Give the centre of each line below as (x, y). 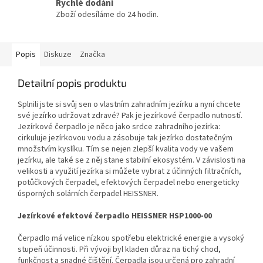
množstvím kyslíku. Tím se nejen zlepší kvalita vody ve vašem (126, 149)
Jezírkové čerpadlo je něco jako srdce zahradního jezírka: (119, 127)
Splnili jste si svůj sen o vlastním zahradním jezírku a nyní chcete (129, 104)
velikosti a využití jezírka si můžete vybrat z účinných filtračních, (129, 171)
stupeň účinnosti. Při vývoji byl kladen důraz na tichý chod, (119, 249)
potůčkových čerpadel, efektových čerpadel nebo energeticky (129, 182)
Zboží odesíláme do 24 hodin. (107, 14)
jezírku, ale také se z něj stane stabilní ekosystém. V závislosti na (131, 160)
